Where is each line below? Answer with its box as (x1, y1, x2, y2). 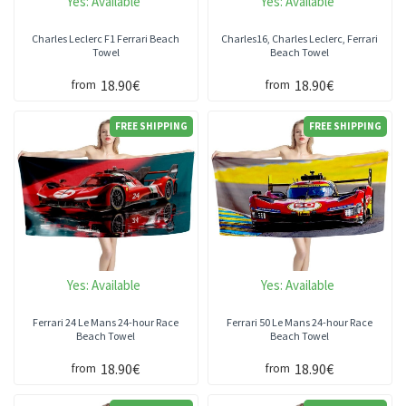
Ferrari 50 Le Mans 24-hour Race (227, 315, 373, 330)
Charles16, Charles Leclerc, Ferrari (221, 31, 379, 45)
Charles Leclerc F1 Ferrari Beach (32, 31, 180, 45)
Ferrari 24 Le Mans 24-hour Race (33, 315, 179, 330)
